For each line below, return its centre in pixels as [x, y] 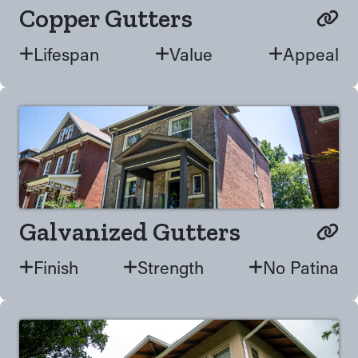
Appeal [311, 54]
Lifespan [66, 54]
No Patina [301, 267]
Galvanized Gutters [130, 232]
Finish [56, 267]
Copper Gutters [106, 18]
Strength [171, 267]
